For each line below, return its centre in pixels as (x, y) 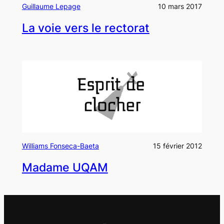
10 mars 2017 (180, 6)
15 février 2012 (178, 145)
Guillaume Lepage (51, 6)
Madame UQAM (65, 167)
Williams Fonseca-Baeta (60, 145)
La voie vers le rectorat (85, 28)
